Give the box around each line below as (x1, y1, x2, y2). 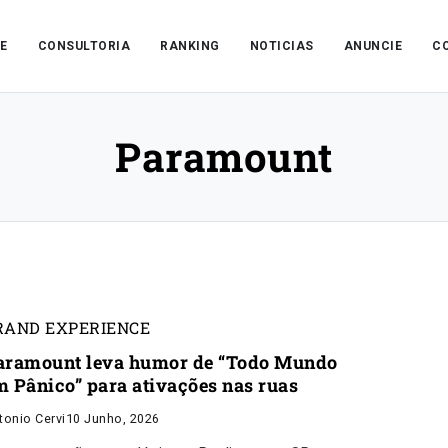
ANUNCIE (343, 39, 403, 53)
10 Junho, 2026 (65, 411, 160, 426)
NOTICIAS (249, 39, 314, 53)
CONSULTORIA (37, 39, 131, 53)
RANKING (160, 39, 220, 53)
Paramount (115, 130, 333, 183)
